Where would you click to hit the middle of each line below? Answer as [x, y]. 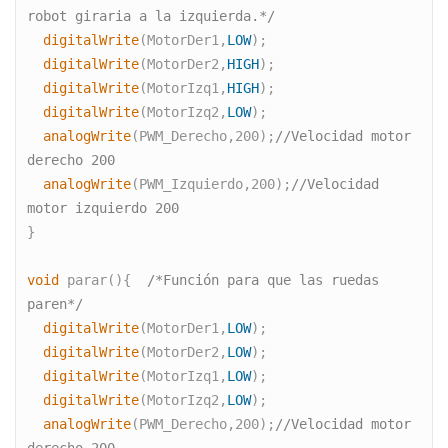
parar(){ [103, 280]
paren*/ [55, 304]
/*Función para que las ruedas [263, 280]
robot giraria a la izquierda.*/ [151, 16]
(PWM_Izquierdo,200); [211, 184]
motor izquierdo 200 [103, 208]
